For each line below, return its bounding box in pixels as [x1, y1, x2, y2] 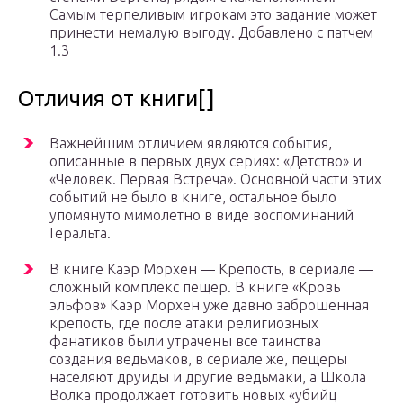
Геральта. [49, 225, 111, 242]
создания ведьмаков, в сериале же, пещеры [49, 351, 347, 368]
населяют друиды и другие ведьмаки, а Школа [49, 369, 366, 386]
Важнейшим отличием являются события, [49, 135, 332, 152]
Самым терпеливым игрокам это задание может [49, 6, 377, 23]
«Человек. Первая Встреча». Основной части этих [49, 171, 381, 188]
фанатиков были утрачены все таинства [49, 333, 321, 350]
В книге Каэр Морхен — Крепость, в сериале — [49, 261, 373, 278]
